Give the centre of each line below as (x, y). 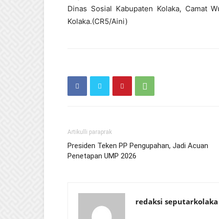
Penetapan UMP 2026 (102, 156)
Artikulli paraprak (90, 132)
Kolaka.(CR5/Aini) (98, 21)
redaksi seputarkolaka (177, 201)
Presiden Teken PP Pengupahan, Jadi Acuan (138, 146)
